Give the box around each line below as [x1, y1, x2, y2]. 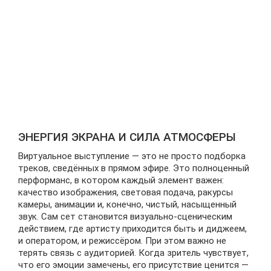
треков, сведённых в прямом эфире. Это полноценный [18, 162, 249, 174]
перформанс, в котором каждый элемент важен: [18, 174, 224, 186]
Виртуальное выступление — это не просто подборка [18, 150, 246, 162]
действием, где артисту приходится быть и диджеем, [18, 223, 247, 234]
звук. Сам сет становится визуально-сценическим [18, 211, 232, 222]
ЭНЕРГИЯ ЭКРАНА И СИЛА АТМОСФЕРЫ [18, 129, 236, 144]
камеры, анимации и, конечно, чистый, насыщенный [18, 198, 237, 210]
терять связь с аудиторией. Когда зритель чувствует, [18, 247, 249, 258]
